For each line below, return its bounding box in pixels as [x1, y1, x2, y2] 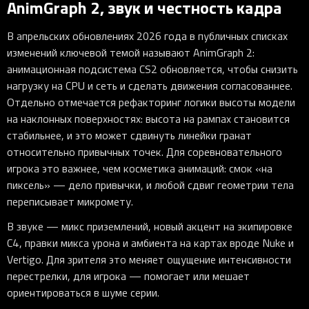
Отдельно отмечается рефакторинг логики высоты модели [7, 94, 295, 110]
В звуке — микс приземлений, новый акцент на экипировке [7, 219, 292, 235]
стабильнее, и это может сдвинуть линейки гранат [7, 128, 252, 143]
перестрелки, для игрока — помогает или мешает [7, 268, 250, 284]
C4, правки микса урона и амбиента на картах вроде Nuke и [7, 235, 294, 251]
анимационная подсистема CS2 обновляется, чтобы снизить [7, 61, 298, 77]
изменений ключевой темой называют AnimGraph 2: [7, 45, 255, 61]
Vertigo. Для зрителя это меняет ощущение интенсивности [7, 252, 291, 268]
